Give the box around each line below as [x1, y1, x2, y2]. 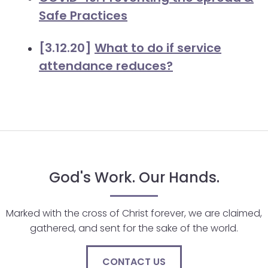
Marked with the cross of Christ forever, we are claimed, [6, 206, 262, 220]
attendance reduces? [39, 57, 173, 74]
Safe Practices [39, 7, 127, 24]
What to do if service [95, 39, 221, 56]
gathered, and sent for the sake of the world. [30, 221, 238, 235]
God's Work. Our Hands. [48, 167, 220, 187]
